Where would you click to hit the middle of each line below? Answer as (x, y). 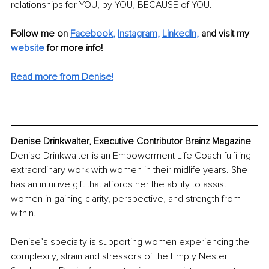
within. (23, 213)
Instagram (138, 34)
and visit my (226, 34)
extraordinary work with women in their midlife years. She (130, 170)
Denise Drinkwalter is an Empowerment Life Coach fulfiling (132, 156)
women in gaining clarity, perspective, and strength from (127, 199)
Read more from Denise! (62, 77)
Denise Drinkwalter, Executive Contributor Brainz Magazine (131, 141)
